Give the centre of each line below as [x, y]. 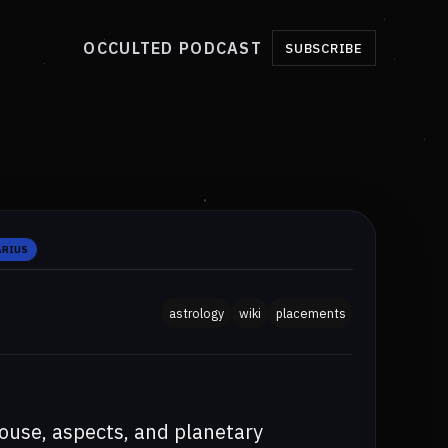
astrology [196, 312]
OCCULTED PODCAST [172, 48]
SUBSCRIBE [323, 49]
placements [310, 312]
